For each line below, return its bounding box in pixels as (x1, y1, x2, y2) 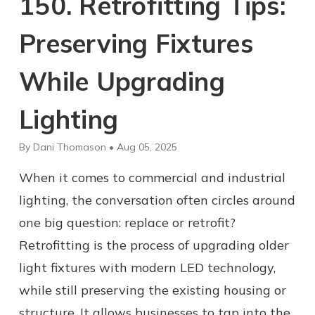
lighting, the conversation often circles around (19, 191, 295, 208)
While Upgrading (19, 65, 225, 97)
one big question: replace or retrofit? (19, 214, 236, 231)
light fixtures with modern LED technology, (19, 259, 276, 276)
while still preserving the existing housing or (19, 281, 286, 298)
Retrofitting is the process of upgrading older (19, 236, 289, 253)
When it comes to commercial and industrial (19, 169, 285, 186)
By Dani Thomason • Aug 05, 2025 (19, 140, 177, 153)
